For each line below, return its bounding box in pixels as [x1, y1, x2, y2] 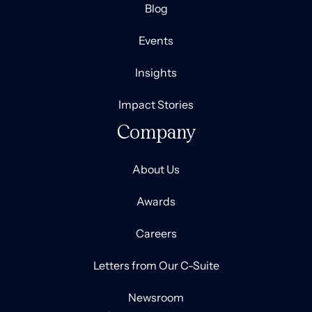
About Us [132, 162, 180, 176]
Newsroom [128, 290, 184, 304]
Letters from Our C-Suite [93, 258, 219, 272]
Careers [135, 226, 177, 240]
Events [139, 33, 173, 47]
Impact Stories [118, 97, 194, 111]
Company [116, 120, 196, 143]
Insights [135, 65, 177, 79]
